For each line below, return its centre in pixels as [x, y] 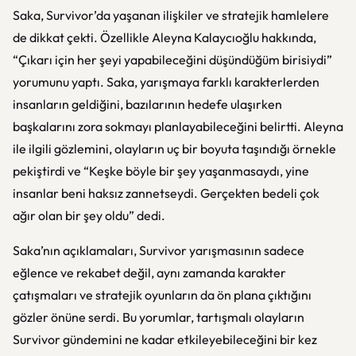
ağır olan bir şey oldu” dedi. [89, 215]
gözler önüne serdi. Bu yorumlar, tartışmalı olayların [159, 317]
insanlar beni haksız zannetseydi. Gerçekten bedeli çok [166, 193]
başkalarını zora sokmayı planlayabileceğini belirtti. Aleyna [178, 126]
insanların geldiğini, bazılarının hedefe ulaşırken [147, 104]
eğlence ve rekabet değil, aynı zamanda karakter [149, 273]
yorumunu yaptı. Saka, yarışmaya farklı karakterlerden [166, 82]
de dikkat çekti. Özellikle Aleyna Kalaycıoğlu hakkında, [164, 37]
